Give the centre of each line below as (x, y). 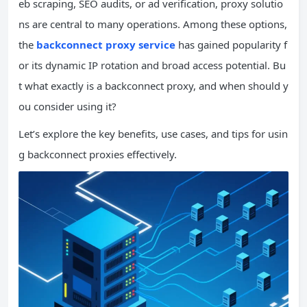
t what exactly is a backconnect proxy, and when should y (153, 86)
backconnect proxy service (106, 45)
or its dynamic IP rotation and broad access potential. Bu (152, 65)
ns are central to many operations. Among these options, (153, 24)
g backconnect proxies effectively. (98, 154)
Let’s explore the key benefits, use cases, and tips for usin (153, 134)
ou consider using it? (67, 106)
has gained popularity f (231, 45)
